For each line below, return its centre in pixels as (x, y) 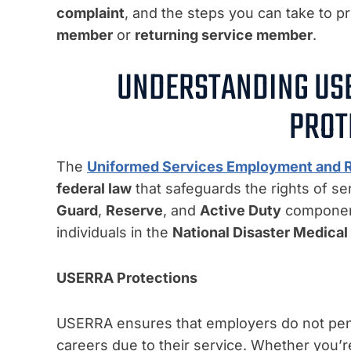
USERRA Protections (127, 278)
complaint (90, 13)
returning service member (224, 35)
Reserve (134, 211)
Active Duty (241, 211)
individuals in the (114, 233)
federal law (94, 189)
